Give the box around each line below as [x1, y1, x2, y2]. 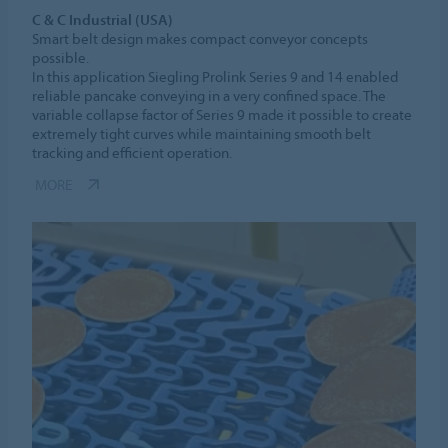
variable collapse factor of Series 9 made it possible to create [32, 105, 413, 125]
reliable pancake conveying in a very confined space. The [32, 86, 387, 106]
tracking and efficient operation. [32, 143, 233, 163]
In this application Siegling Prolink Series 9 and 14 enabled [32, 67, 399, 87]
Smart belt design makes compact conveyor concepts [32, 29, 369, 49]
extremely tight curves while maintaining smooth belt [32, 124, 372, 144]
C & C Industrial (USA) [32, 10, 174, 30]
